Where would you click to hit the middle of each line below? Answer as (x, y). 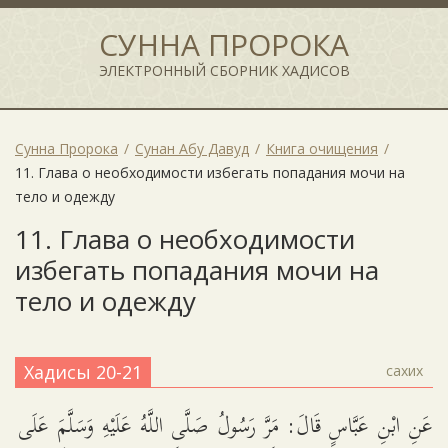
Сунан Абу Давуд (192, 148)
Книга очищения (322, 148)
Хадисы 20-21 (83, 372)
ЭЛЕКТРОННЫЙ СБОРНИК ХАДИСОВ (224, 70)
